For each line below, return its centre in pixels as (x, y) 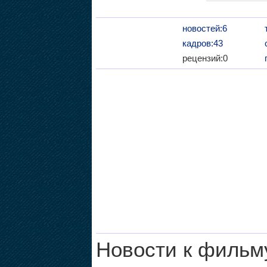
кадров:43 (202, 43)
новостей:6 (204, 28)
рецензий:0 (205, 58)
